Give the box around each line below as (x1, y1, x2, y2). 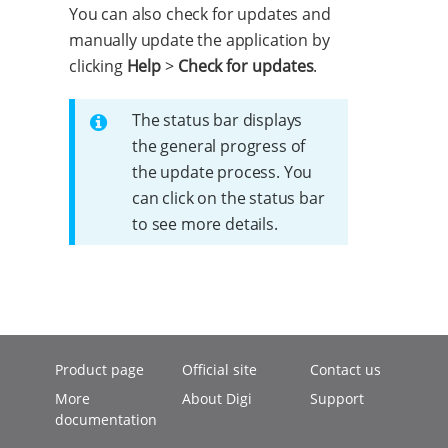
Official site (182, 360, 258, 379)
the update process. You (132, 160, 313, 183)
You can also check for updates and (69, 2, 331, 25)
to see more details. (132, 212, 278, 235)
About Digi (182, 389, 253, 408)
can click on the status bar (132, 186, 325, 209)
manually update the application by (69, 28, 330, 51)
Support (309, 389, 364, 408)
